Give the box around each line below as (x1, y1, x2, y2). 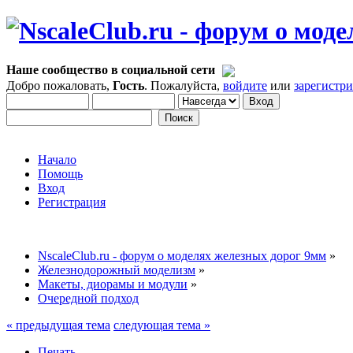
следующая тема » (113, 318, 210, 332)
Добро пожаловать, (6, 78, 113, 92)
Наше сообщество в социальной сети (6, 62, 218, 76)
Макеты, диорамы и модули (38, 277, 188, 291)
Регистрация (38, 195, 106, 209)
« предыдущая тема (6, 318, 110, 332)
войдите (223, 78, 267, 92)
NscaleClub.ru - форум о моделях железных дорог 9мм (38, 248, 326, 262)
